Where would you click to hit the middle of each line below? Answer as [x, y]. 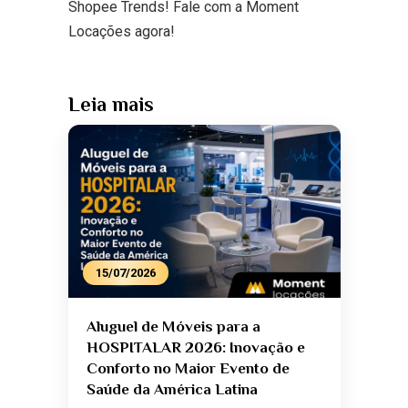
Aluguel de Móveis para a [173, 327]
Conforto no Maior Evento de [188, 369]
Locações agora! [121, 31]
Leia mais [111, 104]
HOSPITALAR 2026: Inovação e [195, 348]
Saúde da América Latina [172, 390]
